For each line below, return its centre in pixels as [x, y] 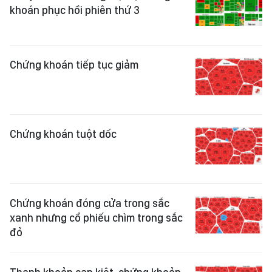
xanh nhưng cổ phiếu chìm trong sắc [96, 218]
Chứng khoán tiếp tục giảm [74, 65]
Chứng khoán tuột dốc [63, 134]
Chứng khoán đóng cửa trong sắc [90, 203]
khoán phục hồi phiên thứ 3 [75, 10]
